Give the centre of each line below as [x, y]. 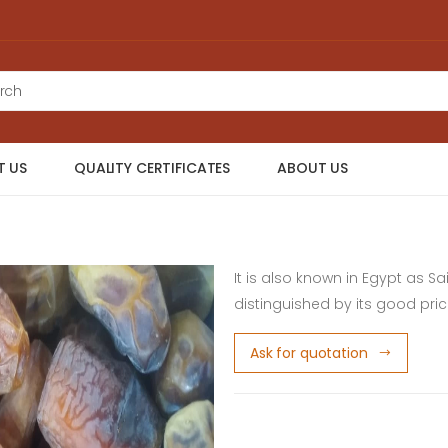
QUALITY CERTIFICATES [152, 168]
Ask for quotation [309, 352]
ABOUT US [313, 168]
